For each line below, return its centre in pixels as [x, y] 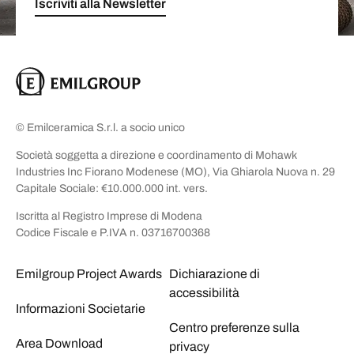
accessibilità [204, 292]
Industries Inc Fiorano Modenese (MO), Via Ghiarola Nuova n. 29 [175, 171]
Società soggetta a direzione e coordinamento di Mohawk [156, 155]
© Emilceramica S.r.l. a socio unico [100, 127]
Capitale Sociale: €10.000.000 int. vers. [112, 188]
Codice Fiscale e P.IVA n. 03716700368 [113, 232]
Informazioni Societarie [81, 308]
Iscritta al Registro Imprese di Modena [109, 216]
